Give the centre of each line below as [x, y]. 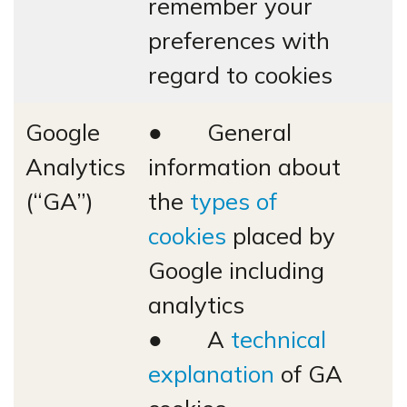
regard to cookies [240, 74]
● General [220, 132]
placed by [281, 235]
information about [244, 166]
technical [278, 339]
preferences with [239, 40]
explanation [211, 373]
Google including [236, 270]
